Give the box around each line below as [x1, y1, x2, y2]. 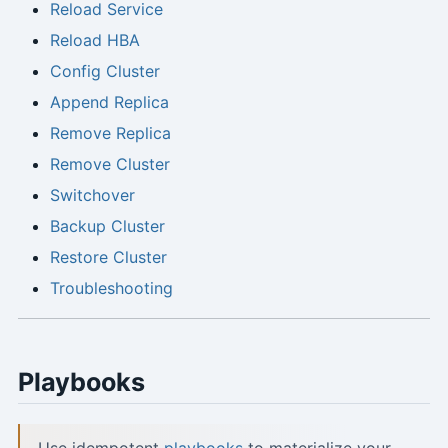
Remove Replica [49, 123, 171, 144]
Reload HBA [49, 30, 140, 51]
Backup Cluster [49, 216, 165, 237]
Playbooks [17, 367, 145, 398]
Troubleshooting [49, 278, 173, 299]
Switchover [49, 185, 135, 206]
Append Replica [49, 92, 169, 113]
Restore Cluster [49, 247, 167, 268]
